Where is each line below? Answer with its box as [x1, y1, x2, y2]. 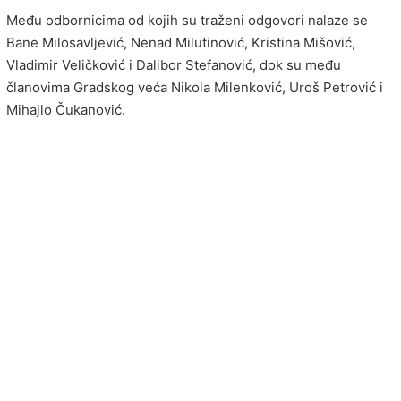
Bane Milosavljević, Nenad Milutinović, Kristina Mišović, [6, 34, 355, 52]
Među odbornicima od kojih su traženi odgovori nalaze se [6, 12, 368, 30]
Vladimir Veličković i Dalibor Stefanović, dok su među [6, 56, 341, 74]
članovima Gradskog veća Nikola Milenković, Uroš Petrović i [6, 79, 383, 97]
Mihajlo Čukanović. [6, 101, 125, 119]
